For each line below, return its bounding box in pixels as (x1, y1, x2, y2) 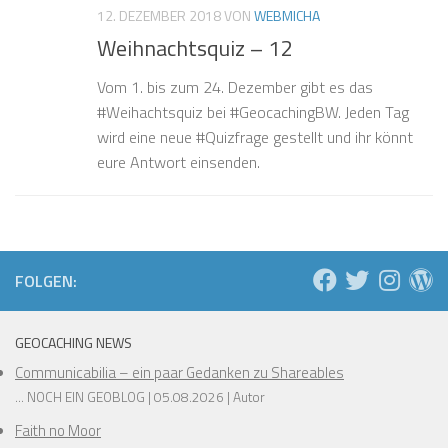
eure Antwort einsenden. (97, 149, 260, 174)
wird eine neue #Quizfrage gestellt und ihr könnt (97, 124, 413, 149)
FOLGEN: (15, 268, 77, 293)
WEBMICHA (254, 4, 320, 26)
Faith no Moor (15, 418, 101, 442)
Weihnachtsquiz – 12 (97, 30, 292, 65)
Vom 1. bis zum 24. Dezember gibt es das (97, 74, 373, 99)
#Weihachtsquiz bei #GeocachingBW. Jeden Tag (97, 99, 409, 124)
